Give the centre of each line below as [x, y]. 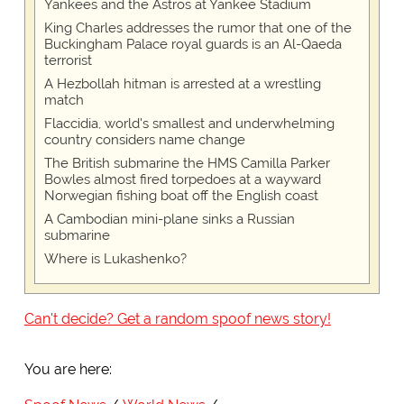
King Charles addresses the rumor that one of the [197, 28]
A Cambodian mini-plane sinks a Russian [169, 220]
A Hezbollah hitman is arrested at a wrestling [182, 84]
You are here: [68, 370]
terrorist [68, 61]
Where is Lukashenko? [115, 259]
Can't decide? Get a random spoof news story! [177, 319]
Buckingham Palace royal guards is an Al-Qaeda [193, 45]
